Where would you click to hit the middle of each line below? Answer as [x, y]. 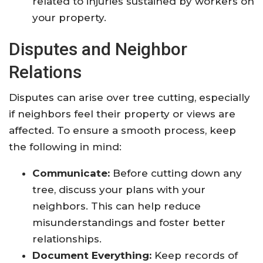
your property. [69, 18]
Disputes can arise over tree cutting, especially [129, 98]
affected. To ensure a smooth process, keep [122, 131]
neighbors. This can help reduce [117, 206]
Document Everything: [92, 256]
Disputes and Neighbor [98, 49]
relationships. [67, 239]
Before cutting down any [176, 173]
